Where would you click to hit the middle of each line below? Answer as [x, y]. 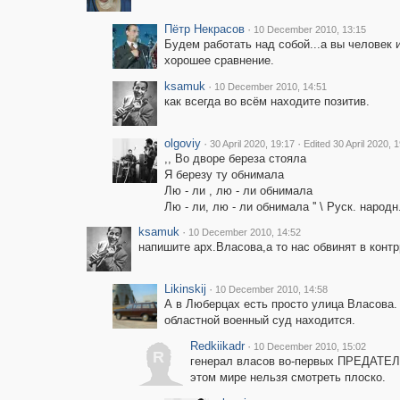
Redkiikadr [217, 346]
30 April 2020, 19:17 [252, 144]
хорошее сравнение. [219, 60]
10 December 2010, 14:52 [244, 232]
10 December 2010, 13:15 [309, 29]
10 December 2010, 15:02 [309, 346]
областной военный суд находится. [259, 320]
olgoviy [182, 143]
